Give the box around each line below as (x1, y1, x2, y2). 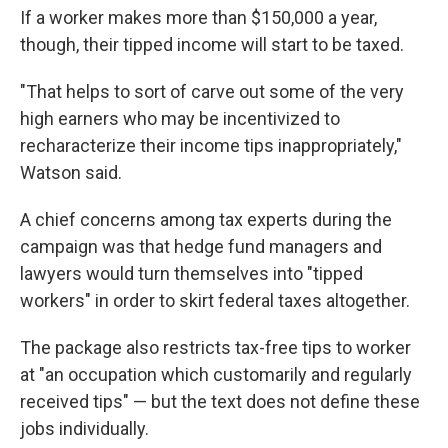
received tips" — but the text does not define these (20, 391, 420, 412)
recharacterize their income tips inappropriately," (20, 135, 402, 156)
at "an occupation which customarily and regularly (20, 364, 412, 385)
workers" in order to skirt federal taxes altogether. (20, 290, 410, 311)
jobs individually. (20, 418, 149, 439)
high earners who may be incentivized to (20, 108, 340, 129)
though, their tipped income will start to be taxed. (20, 34, 404, 55)
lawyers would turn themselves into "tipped (20, 263, 363, 284)
